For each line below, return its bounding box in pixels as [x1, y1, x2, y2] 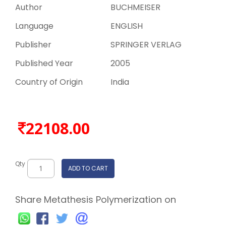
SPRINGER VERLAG [110, 38, 182, 50]
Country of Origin [15, 76, 83, 88]
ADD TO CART [68, 164, 108, 173]
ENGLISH [110, 20, 143, 32]
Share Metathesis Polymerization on [15, 193, 176, 206]
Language [15, 20, 53, 32]
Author [15, 1, 42, 13]
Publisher [15, 38, 51, 50]
